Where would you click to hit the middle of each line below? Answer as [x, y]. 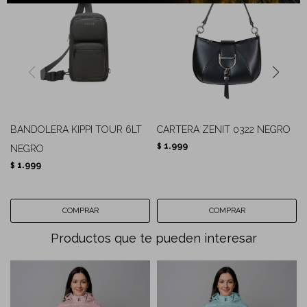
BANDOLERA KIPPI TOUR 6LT [76, 130]
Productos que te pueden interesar [153, 238]
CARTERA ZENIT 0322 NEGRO [224, 130]
